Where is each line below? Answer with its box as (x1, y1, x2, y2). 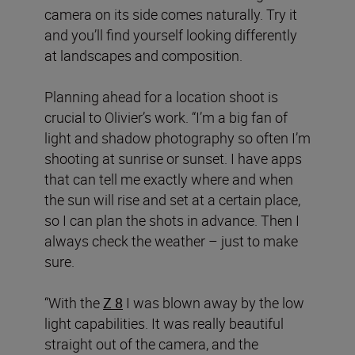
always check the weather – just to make (44, 231, 298, 250)
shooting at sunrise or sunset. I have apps (44, 148, 302, 168)
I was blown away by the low (123, 292, 304, 312)
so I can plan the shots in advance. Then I (44, 210, 300, 230)
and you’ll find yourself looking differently (44, 25, 297, 44)
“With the (44, 292, 103, 312)
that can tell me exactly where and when (44, 169, 293, 189)
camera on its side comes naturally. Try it (44, 4, 297, 24)
